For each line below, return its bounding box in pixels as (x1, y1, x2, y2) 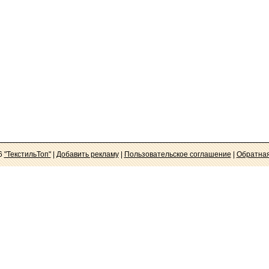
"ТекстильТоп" (4, 150, 51, 159)
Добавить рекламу (56, 150, 119, 159)
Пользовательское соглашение (124, 150, 231, 159)
